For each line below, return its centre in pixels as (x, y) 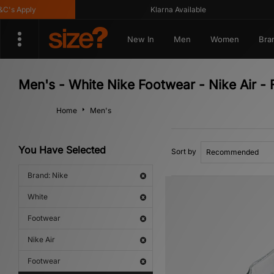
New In (140, 39)
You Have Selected (62, 150)
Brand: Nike (48, 175)
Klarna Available (155, 9)
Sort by (184, 151)
